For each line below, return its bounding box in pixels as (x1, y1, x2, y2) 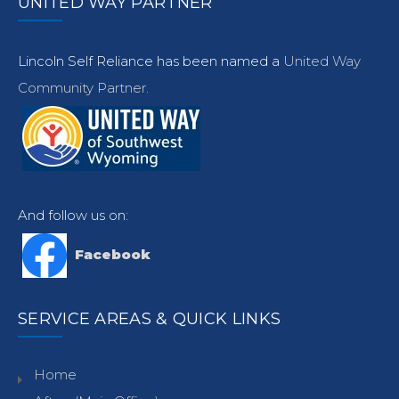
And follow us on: (18, 207, 128, 224)
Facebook (75, 245, 151, 263)
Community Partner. (18, 79, 149, 96)
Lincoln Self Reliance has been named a (18, 53, 283, 69)
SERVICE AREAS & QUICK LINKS (18, 309, 281, 329)
